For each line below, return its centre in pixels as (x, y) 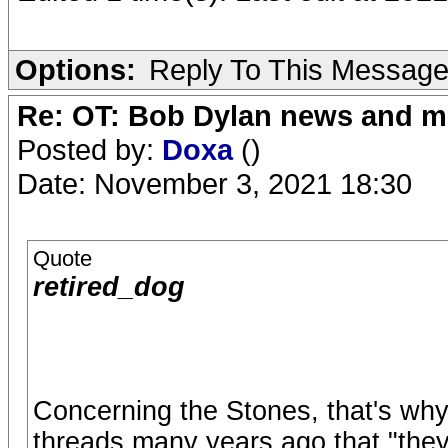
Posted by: (89, 149)
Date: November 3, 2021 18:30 (214, 183)
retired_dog (109, 287)
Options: (75, 69)
